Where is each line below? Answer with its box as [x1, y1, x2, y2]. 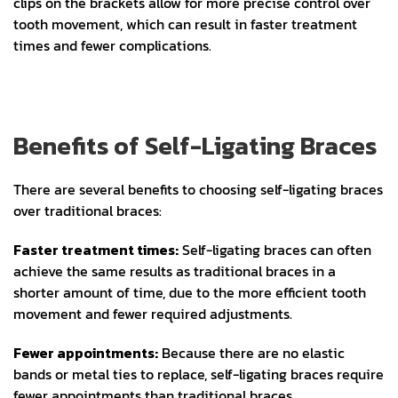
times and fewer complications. [13, 35, 211, 57]
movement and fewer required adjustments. [13, 303, 292, 325]
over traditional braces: [13, 200, 162, 222]
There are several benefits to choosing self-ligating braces [13, 179, 383, 201]
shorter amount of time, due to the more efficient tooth [13, 282, 366, 304]
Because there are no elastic [158, 342, 345, 364]
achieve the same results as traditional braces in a [13, 260, 336, 283]
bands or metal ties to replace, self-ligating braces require [13, 363, 384, 386]
